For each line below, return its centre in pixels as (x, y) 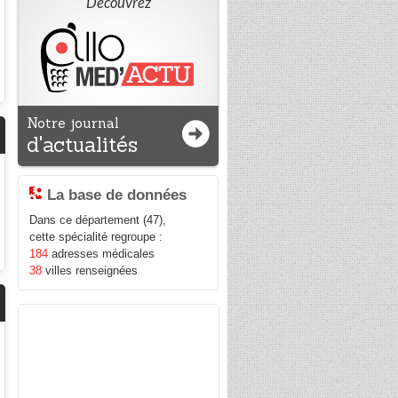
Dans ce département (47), (98, 220)
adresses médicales (102, 254)
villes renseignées (90, 271)
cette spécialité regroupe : (96, 237)
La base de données (117, 195)
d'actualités (83, 144)
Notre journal (73, 123)
